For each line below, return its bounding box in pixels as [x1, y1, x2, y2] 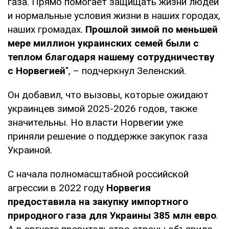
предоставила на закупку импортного [8, 195, 188, 208]
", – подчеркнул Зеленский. [65, 64, 186, 77]
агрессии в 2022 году [8, 181, 106, 194]
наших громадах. [8, 23, 85, 35]
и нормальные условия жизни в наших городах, [8, 9, 220, 21]
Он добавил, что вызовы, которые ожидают [8, 88, 209, 101]
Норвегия [106, 181, 151, 194]
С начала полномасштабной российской [8, 168, 189, 180]
